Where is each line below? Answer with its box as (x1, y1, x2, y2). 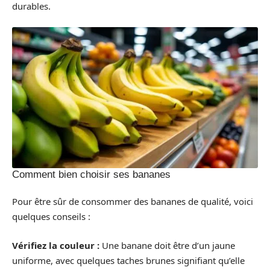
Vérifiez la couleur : (12, 239, 99, 251)
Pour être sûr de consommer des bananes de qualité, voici (12, 195, 253, 208)
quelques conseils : (12, 210, 90, 223)
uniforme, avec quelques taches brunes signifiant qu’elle (12, 254, 245, 266)
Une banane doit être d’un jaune (99, 239, 235, 251)
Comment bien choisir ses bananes (12, 168, 171, 180)
